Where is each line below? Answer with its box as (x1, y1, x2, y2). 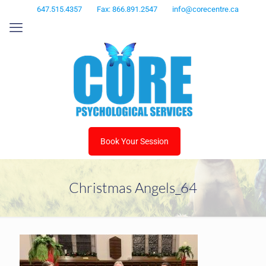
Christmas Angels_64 (69, 179, 197, 197)
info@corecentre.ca (172, 5, 239, 14)
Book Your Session (100, 137, 169, 146)
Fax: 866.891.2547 (96, 5, 157, 14)
